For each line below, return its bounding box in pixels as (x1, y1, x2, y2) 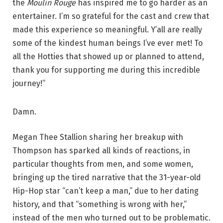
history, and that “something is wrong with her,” (12, 200, 187, 210)
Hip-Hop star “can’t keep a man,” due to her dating (12, 186, 199, 196)
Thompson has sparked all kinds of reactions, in (12, 146, 190, 156)
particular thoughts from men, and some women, (12, 159, 193, 169)
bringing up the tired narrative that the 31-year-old (12, 173, 201, 183)
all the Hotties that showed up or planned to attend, (12, 51, 204, 61)
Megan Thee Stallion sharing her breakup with (12, 132, 183, 142)
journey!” (12, 78, 45, 88)
